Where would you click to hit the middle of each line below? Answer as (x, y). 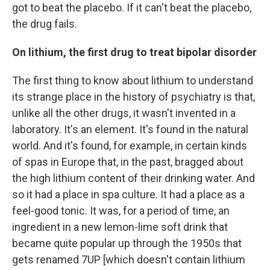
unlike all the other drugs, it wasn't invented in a (124, 113)
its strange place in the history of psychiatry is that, (133, 97)
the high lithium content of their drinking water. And (133, 178)
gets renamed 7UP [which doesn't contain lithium (129, 259)
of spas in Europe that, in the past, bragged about (128, 162)
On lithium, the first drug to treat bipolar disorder (134, 52)
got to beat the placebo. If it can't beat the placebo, (132, 8)
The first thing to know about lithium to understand (133, 80)
